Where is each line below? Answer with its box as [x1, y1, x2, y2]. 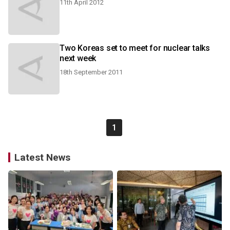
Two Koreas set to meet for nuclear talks [60, 43, 210, 53]
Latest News [14, 151, 70, 163]
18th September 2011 [60, 68, 123, 76]
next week [60, 53, 97, 63]
